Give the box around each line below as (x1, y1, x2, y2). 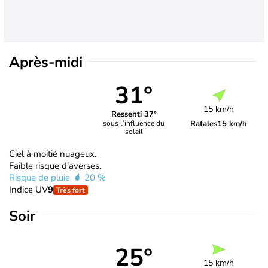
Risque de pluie (9, 171, 72, 184)
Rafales (190, 118, 218, 129)
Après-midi (9, 52, 83, 72)
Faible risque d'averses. (9, 159, 101, 172)
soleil (124, 127, 143, 137)
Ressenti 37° (111, 109, 157, 120)
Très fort (56, 185, 85, 195)
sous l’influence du (103, 118, 165, 129)
